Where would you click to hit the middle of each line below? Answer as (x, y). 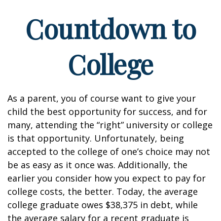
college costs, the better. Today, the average (103, 191)
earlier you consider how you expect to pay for (107, 178)
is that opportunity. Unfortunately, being (96, 138)
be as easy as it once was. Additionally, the (97, 165)
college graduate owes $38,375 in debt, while (103, 205)
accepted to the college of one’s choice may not (109, 151)
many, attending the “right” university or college (110, 125)
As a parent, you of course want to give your (102, 98)
